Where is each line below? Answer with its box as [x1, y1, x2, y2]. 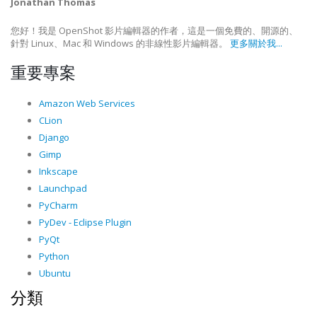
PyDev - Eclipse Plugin [39, 215, 132, 229]
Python [39, 249, 69, 263]
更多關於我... [230, 36, 282, 50]
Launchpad [39, 181, 87, 195]
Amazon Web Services [39, 96, 135, 110]
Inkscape [39, 164, 78, 178]
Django [39, 130, 69, 144]
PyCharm [39, 198, 78, 212]
